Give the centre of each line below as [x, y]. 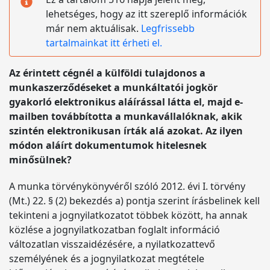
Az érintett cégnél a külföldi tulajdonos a [107, 73]
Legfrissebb [168, 28]
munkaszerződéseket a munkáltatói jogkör [113, 87]
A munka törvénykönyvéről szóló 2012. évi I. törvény [127, 186]
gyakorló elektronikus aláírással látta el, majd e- [126, 102]
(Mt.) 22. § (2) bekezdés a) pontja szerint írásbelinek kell [134, 201]
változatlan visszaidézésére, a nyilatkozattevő [112, 244]
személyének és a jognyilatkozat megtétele [107, 259]
